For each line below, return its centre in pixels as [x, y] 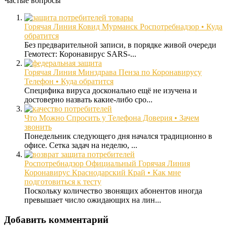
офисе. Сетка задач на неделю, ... [81, 145]
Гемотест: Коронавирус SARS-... [80, 54]
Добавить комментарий [56, 219]
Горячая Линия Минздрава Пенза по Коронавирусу [113, 72]
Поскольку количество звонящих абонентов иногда [113, 191]
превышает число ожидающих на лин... [93, 200]
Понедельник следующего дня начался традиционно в [118, 136]
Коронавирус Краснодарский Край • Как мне [103, 173]
